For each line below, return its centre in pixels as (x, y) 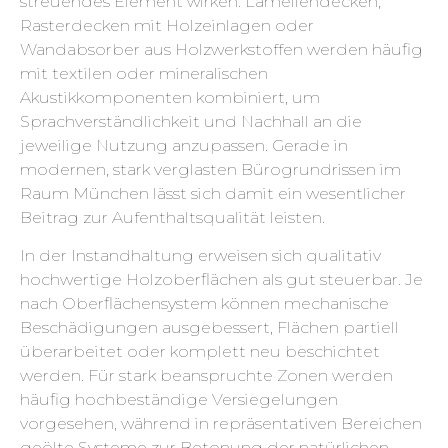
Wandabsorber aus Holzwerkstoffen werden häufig (221, 49)
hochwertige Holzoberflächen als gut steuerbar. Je (221, 280)
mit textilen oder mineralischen (144, 73)
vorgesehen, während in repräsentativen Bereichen (221, 424)
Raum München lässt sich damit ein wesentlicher (213, 193)
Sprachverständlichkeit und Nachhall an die (191, 121)
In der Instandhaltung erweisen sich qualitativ (200, 256)
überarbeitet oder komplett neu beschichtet (200, 352)
